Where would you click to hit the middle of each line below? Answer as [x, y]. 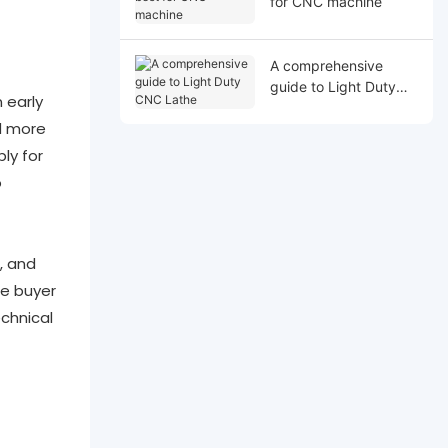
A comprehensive [326, 65]
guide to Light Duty [332, 86]
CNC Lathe [305, 107]
